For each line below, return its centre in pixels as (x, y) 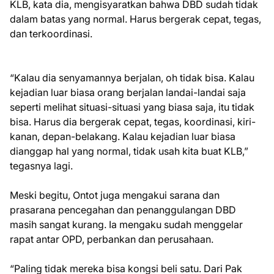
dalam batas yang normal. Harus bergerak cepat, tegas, (135, 19)
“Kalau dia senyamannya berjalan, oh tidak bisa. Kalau (132, 78)
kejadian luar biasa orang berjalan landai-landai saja (128, 93)
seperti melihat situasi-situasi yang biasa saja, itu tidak (132, 107)
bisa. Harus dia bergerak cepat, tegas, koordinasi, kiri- (133, 122)
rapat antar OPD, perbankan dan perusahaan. (112, 239)
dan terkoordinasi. (51, 34)
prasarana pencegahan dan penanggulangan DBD (123, 210)
